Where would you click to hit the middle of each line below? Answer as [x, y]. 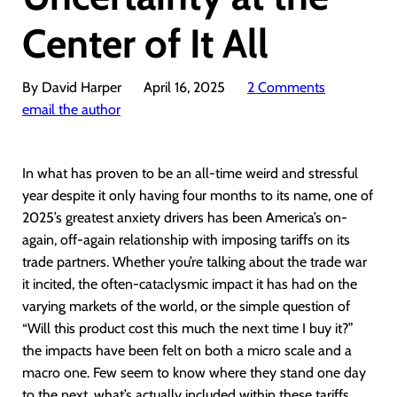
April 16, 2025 [184, 87]
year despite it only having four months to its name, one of [198, 195]
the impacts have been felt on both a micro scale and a [187, 350]
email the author [71, 109]
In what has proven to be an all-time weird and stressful [190, 173]
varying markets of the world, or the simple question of [186, 306]
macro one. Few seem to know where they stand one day [194, 373]
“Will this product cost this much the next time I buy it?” [188, 328]
